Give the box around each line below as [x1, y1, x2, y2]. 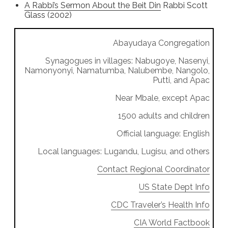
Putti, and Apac [153, 75, 210, 85]
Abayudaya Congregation [113, 38, 210, 48]
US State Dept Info [139, 182, 210, 192]
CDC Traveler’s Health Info [111, 200, 210, 210]
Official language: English [117, 129, 210, 139]
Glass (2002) [24, 10, 72, 20]
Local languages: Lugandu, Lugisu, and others [38, 147, 210, 157]
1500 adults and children [118, 111, 210, 121]
